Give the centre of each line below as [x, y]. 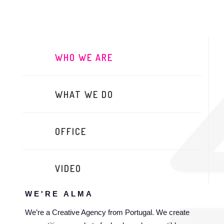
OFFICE [71, 131]
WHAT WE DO [84, 94]
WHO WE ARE [84, 57]
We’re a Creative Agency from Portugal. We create [107, 212]
